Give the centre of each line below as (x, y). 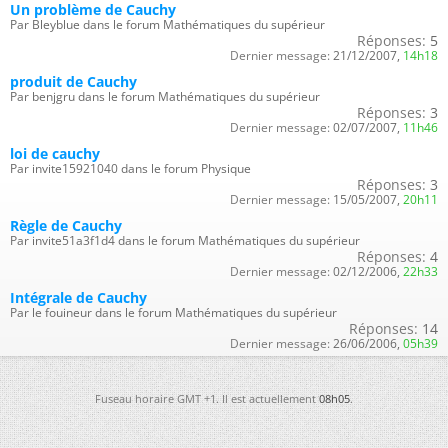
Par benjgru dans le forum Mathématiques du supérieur (165, 96)
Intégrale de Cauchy (78, 297)
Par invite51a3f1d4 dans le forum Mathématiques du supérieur (185, 240)
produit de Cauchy (73, 81)
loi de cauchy (55, 153)
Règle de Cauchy (66, 225)
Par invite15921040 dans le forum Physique (130, 168)
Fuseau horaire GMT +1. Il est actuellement (207, 398)
